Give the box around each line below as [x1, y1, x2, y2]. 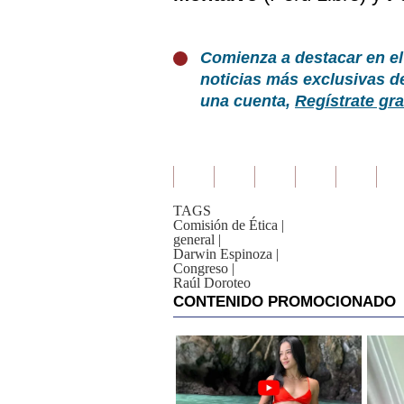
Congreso [173, 261, 228, 276]
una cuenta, [200, 92, 295, 110]
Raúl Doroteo [173, 275, 251, 290]
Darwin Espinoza [173, 246, 272, 262]
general [173, 232, 215, 247]
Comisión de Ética [173, 217, 278, 233]
